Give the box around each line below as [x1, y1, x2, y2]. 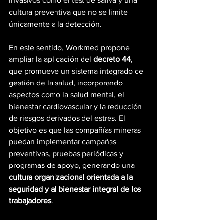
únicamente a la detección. [9, 20, 102, 28]
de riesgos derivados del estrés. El [9, 114, 127, 123]
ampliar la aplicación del [9, 55, 93, 64]
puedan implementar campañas [9, 137, 118, 146]
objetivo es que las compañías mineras [9, 126, 143, 135]
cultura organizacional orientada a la [9, 173, 135, 182]
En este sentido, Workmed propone [9, 43, 132, 52]
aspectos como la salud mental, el [9, 90, 126, 99]
